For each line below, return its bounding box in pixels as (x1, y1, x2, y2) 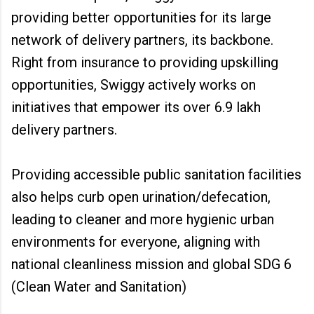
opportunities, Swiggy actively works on (11, 76, 256, 93)
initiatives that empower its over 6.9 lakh (11, 99, 261, 116)
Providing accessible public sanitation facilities (11, 166, 301, 183)
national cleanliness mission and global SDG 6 (11, 256, 292, 273)
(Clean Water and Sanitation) (11, 278, 186, 295)
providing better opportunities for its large (11, 9, 271, 26)
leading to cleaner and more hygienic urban (11, 211, 274, 228)
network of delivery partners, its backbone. (11, 32, 273, 48)
